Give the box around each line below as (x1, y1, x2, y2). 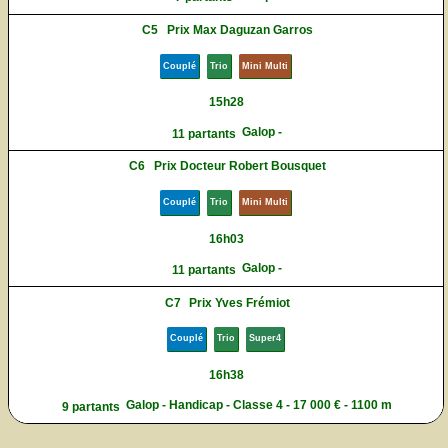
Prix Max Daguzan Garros (166, 22, 313, 37)
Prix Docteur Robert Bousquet (153, 159, 326, 174)
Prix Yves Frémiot (189, 295, 291, 310)
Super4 (249, 333, 282, 344)
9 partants (61, 399, 120, 414)
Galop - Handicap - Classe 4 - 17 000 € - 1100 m (126, 397, 393, 412)
